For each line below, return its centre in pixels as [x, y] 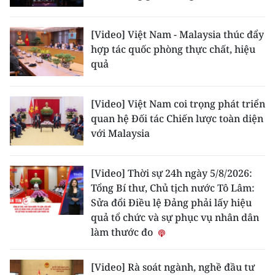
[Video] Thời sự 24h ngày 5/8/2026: [172, 173]
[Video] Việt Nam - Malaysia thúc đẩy [177, 34]
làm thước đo [123, 232]
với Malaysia [120, 133]
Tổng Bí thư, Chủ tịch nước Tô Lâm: [173, 188]
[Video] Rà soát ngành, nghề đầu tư [173, 267]
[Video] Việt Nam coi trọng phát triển [178, 104]
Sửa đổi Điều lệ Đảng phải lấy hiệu [171, 203]
